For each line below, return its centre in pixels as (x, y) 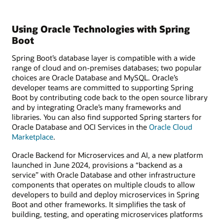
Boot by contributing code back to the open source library (110, 97)
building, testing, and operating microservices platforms (107, 214)
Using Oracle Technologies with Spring (101, 29)
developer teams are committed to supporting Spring (103, 88)
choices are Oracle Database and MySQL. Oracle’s (95, 78)
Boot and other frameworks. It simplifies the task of (99, 204)
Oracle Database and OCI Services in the (80, 127)
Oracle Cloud (171, 127)
